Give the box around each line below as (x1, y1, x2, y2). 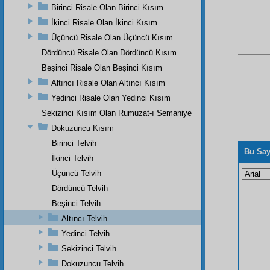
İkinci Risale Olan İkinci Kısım (51, 17, 157, 27)
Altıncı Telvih (61, 213, 107, 223)
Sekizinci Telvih (61, 243, 116, 253)
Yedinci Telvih (61, 228, 110, 238)
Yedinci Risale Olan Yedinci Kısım (51, 93, 171, 102)
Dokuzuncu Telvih (61, 259, 124, 268)
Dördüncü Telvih (52, 183, 108, 193)
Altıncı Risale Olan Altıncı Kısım (51, 78, 165, 87)
